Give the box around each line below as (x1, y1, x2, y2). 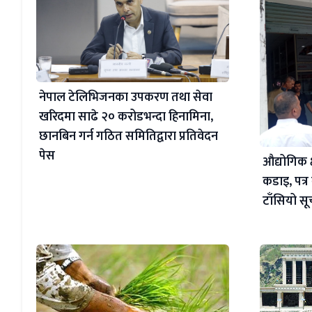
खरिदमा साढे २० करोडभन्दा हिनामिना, (39, 107, 213, 128)
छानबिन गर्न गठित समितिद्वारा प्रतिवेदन (39, 126, 218, 148)
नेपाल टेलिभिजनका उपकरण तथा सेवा (39, 87, 212, 109)
